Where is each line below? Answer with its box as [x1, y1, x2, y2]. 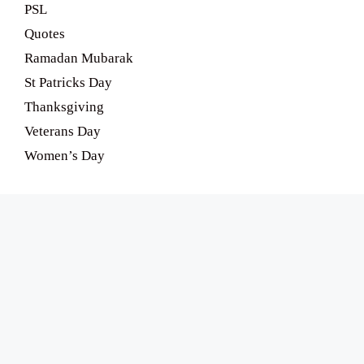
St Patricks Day [24, 75, 112, 90]
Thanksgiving [24, 99, 104, 115]
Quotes [24, 26, 65, 41]
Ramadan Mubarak [24, 50, 133, 66]
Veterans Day [24, 123, 101, 139]
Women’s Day [24, 148, 105, 163]
